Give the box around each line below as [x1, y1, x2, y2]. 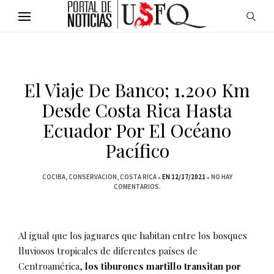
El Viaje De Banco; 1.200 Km [24, 78, 250, 102]
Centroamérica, [18, 260, 85, 272]
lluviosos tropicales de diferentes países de [18, 245, 198, 257]
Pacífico [105, 138, 169, 163]
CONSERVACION [68, 172, 117, 181]
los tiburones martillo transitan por [85, 260, 241, 272]
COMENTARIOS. [113, 182, 161, 191]
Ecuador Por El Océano [43, 118, 231, 143]
